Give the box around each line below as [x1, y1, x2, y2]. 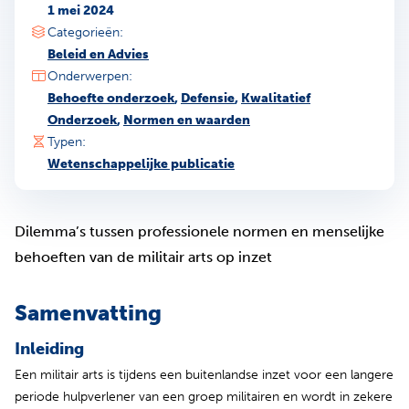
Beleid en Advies [47, 46, 149, 62]
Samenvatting [15, 299, 162, 326]
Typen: [47, 133, 86, 150]
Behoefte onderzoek [47, 89, 174, 106]
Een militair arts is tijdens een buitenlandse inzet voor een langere [15, 366, 393, 383]
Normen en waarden [123, 111, 250, 128]
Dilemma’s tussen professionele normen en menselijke [15, 222, 384, 240]
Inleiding [15, 338, 84, 359]
